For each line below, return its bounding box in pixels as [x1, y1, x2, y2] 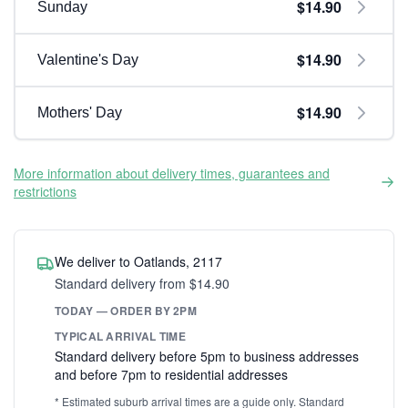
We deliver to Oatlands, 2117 [55, 252, 222, 270]
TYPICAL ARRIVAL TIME [55, 328, 186, 344]
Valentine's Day [37, 52, 138, 67]
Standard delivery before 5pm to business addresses [55, 347, 359, 365]
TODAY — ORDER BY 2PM [55, 302, 197, 319]
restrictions [14, 182, 76, 200]
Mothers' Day [37, 105, 122, 120]
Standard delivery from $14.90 [55, 274, 229, 292]
